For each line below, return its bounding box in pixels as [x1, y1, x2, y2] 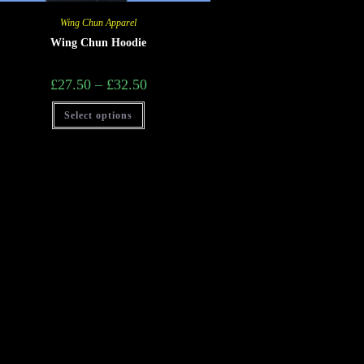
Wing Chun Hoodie [50, 36, 147, 49]
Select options [64, 109, 133, 121]
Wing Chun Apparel [60, 16, 137, 28]
